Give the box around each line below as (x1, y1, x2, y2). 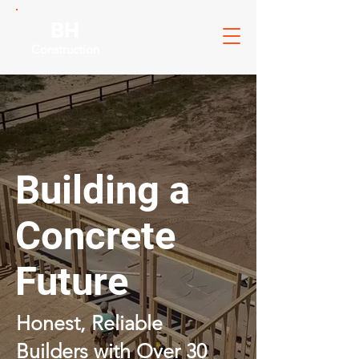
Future (15, 259, 128, 305)
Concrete (15, 213, 175, 259)
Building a (15, 167, 190, 213)
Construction (30, 42, 99, 57)
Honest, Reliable (16, 311, 163, 335)
